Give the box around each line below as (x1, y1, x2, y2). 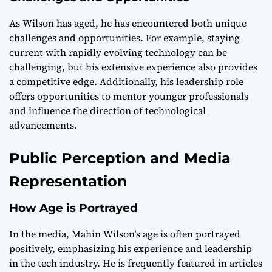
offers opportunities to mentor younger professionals (9, 89, 248, 103)
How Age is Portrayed (9, 201, 138, 216)
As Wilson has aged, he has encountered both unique (9, 16, 246, 30)
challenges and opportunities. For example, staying (9, 31, 240, 45)
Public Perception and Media (9, 149, 231, 168)
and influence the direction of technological (9, 104, 206, 118)
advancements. (9, 118, 77, 132)
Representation (9, 172, 127, 191)
